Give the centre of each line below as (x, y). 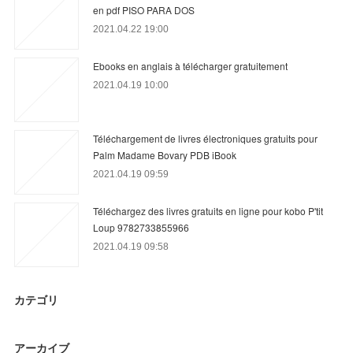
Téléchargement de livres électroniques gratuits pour (206, 139)
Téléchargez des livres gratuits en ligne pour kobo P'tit (208, 211)
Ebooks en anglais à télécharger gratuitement (191, 66)
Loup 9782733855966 (141, 228)
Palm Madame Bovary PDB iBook (165, 155)
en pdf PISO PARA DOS (144, 10)
